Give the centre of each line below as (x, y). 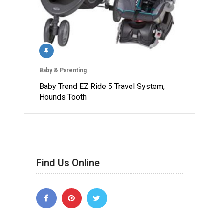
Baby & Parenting (63, 70)
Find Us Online (68, 163)
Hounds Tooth (63, 97)
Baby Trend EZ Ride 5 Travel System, (102, 86)
